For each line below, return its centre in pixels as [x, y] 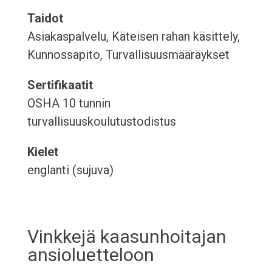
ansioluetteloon [90, 255]
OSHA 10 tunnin [69, 104]
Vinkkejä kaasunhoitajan [127, 237]
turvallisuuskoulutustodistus [101, 122]
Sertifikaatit [60, 85]
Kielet [42, 152]
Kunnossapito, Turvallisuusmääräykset [128, 55]
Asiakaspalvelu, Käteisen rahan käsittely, [133, 37]
